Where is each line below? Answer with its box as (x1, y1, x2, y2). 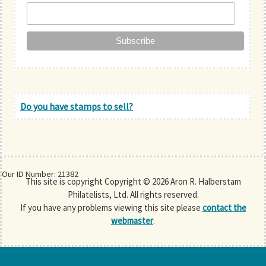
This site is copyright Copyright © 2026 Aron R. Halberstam (25, 175, 241, 187)
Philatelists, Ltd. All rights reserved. (67, 188, 199, 200)
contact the (202, 201, 246, 213)
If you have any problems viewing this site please (20, 201, 202, 213)
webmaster (111, 214, 153, 226)
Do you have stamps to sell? (20, 100, 133, 112)
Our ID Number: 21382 (2, 169, 78, 180)
